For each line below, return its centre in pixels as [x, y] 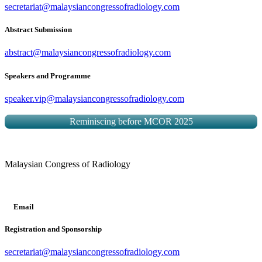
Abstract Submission [38, 30]
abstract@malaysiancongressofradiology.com [88, 53]
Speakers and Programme [48, 75]
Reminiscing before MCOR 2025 [131, 121]
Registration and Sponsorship [53, 229]
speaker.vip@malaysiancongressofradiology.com [94, 98]
